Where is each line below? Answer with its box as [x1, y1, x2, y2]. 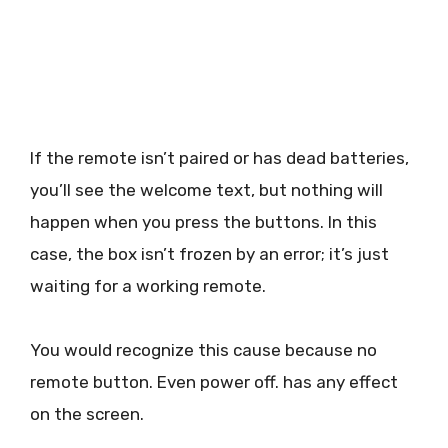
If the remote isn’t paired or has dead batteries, [30, 147, 409, 168]
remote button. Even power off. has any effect [30, 372, 398, 393]
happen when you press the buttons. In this [30, 211, 377, 232]
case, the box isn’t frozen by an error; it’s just [30, 243, 389, 264]
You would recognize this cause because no [30, 340, 377, 361]
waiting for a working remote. [30, 275, 270, 296]
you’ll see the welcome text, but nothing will [30, 179, 383, 200]
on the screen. [30, 404, 144, 425]
